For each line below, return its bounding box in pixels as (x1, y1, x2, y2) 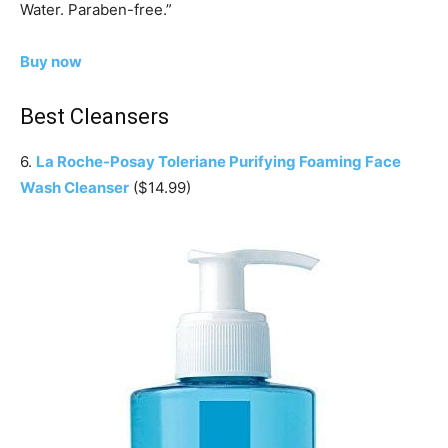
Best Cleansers (20, 104, 169, 130)
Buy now (20, 52, 82, 72)
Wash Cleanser (20, 178, 129, 198)
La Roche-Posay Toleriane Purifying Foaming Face (36, 152, 401, 172)
